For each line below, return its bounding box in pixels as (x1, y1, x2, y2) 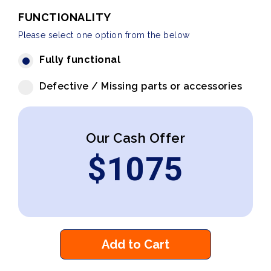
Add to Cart (102, 237, 169, 252)
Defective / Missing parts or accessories (39, 80, 242, 92)
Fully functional (39, 54, 120, 65)
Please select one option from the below (18, 30, 190, 40)
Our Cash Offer (86, 130, 185, 146)
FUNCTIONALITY (18, 11, 111, 24)
